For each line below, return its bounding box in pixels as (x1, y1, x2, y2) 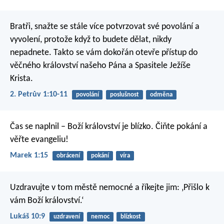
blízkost (120, 213, 141, 220)
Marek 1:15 (10, 151, 48, 160)
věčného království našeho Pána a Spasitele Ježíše (10, 60, 190, 70)
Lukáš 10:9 (10, 212, 45, 221)
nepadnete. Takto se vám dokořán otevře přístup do (10, 47, 198, 57)
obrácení (56, 152, 80, 159)
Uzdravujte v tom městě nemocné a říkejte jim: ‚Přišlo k (10, 183, 209, 193)
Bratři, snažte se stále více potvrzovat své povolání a (10, 21, 199, 31)
